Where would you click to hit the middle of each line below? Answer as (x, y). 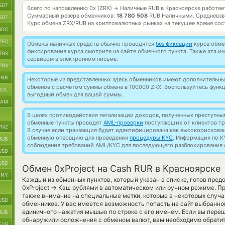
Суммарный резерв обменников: (72, 16)
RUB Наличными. (172, 16)
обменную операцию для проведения (78, 138)
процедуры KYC (151, 138)
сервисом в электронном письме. (73, 59)
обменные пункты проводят (65, 123)
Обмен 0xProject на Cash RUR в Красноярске (121, 168)
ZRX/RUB (75, 23)
